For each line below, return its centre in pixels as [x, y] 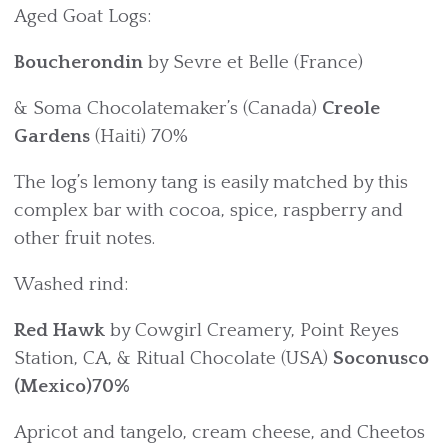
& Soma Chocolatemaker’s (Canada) [168, 108]
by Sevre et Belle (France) [253, 62]
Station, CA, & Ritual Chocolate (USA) [173, 358]
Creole [351, 108]
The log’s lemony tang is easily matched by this [211, 182]
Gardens [54, 136]
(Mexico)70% [72, 386]
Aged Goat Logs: [82, 16]
